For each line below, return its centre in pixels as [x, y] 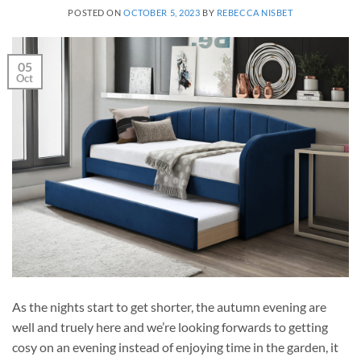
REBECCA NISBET [255, 12]
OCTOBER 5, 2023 [162, 12]
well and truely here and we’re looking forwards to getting [170, 327]
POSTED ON [96, 12]
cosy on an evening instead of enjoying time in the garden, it [175, 347]
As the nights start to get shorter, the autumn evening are [169, 307]
